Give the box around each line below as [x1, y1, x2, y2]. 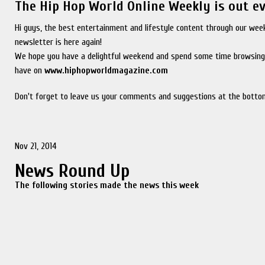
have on [15, 65, 45, 76]
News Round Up [15, 160, 130, 182]
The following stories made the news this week [15, 180, 199, 190]
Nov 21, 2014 [15, 141, 57, 151]
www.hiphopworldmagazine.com [44, 65, 169, 76]
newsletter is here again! [15, 37, 102, 47]
